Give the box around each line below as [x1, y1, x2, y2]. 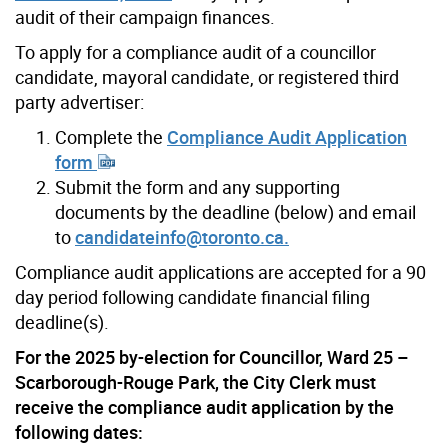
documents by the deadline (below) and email [55, 200, 416, 224]
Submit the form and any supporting [55, 175, 340, 199]
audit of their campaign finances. [15, 4, 275, 29]
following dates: [15, 420, 143, 444]
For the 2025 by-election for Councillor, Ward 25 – [15, 345, 409, 369]
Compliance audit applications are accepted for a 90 [15, 260, 426, 284]
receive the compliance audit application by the [15, 395, 394, 419]
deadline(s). [15, 310, 109, 334]
